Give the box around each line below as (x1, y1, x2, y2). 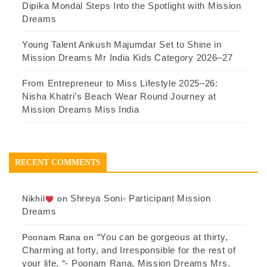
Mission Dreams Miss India (22, 104, 139, 115)
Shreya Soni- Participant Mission (70, 193, 211, 204)
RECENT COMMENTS (15, 158, 101, 167)
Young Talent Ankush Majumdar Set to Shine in (22, 39, 222, 50)
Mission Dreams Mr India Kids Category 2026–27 (22, 52, 233, 63)
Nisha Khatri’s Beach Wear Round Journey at (22, 91, 216, 102)
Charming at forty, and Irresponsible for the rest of (22, 245, 236, 256)
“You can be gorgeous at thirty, (97, 232, 228, 243)
